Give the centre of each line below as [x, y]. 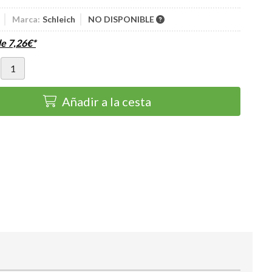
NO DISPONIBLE [122, 19]
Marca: [26, 19]
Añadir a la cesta [107, 101]
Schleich [59, 19]
